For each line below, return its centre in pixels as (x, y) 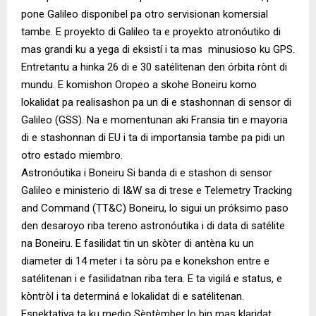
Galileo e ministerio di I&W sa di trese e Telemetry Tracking (157, 191)
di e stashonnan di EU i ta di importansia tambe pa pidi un (153, 138)
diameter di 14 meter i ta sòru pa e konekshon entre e (145, 261)
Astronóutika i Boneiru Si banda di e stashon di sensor (147, 173)
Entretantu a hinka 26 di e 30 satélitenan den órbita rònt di (154, 67)
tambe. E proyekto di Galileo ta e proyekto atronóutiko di (151, 32)
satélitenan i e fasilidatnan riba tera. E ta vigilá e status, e (152, 279)
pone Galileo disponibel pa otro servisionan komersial (145, 14)
